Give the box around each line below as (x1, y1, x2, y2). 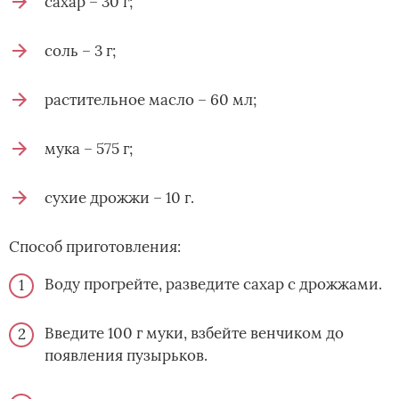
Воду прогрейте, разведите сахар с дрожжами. (45, 273, 382, 294)
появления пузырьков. (45, 345, 208, 365)
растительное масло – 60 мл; (45, 89, 256, 110)
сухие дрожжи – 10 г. (45, 187, 194, 208)
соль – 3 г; (45, 40, 116, 61)
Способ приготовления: (9, 236, 181, 256)
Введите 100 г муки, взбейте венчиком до (45, 322, 344, 343)
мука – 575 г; (45, 138, 133, 159)
